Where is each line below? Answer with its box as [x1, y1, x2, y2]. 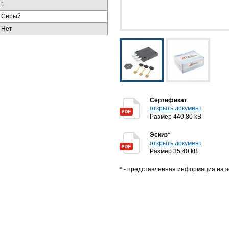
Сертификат [150, 97, 187, 104]
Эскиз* [150, 131, 170, 139]
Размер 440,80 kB [150, 113, 201, 120]
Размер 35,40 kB [150, 148, 198, 155]
